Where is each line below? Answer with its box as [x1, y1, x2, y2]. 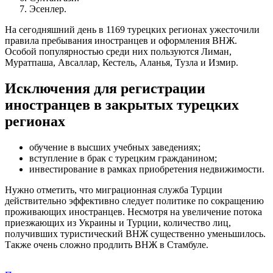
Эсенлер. [29, 3, 66, 14]
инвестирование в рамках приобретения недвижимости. [29, 163, 264, 174]
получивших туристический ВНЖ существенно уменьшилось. [5, 228, 266, 239]
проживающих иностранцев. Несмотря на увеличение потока [5, 206, 262, 217]
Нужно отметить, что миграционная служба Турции [5, 184, 222, 195]
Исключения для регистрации [5, 80, 205, 96]
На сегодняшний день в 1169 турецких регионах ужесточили [5, 24, 260, 35]
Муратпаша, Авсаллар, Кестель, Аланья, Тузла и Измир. [5, 57, 238, 68]
